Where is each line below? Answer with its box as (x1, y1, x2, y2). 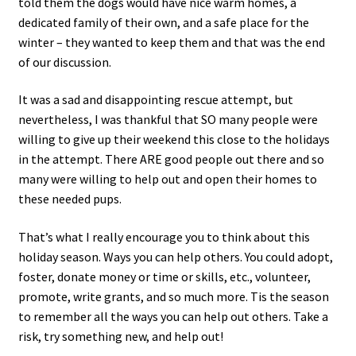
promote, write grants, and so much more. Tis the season (17, 288, 329, 304)
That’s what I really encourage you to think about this (17, 228, 310, 245)
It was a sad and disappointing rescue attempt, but (17, 91, 293, 108)
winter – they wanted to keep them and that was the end (17, 33, 325, 50)
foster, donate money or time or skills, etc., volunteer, (17, 268, 311, 284)
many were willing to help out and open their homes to (17, 171, 317, 188)
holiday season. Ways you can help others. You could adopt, (17, 248, 333, 265)
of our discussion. (17, 53, 111, 70)
